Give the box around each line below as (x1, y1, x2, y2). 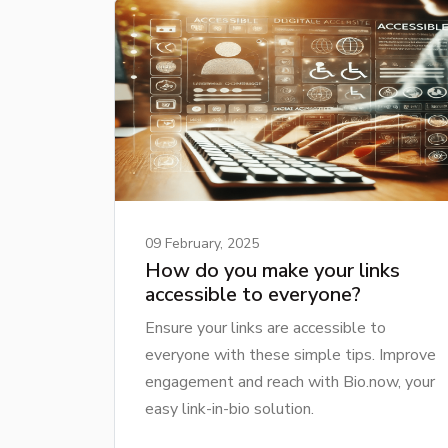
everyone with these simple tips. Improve (145, 343, 436, 366)
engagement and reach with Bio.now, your (145, 370, 435, 393)
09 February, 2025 (145, 233, 259, 253)
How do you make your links (145, 256, 400, 284)
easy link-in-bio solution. (145, 397, 314, 420)
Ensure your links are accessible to (145, 316, 386, 339)
